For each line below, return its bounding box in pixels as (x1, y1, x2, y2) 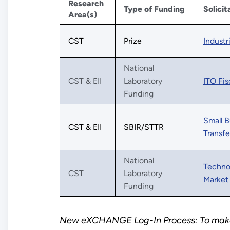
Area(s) (68, 10, 97, 20)
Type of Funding (123, 4, 185, 14)
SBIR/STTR (123, 122, 164, 132)
